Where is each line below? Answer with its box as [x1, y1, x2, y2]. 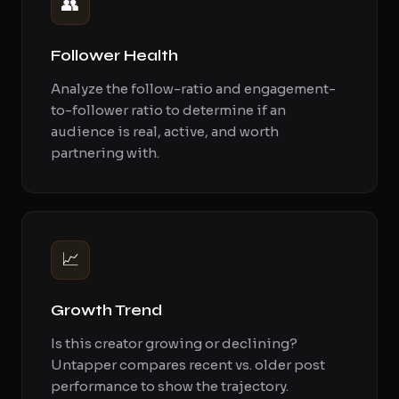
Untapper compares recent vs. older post [51, 356, 325, 373]
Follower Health [51, 45, 178, 65]
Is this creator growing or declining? [51, 335, 297, 352]
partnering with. [51, 144, 159, 161]
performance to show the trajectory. [51, 378, 289, 395]
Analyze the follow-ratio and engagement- [51, 80, 336, 97]
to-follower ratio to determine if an [51, 102, 286, 118]
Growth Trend [51, 300, 162, 320]
